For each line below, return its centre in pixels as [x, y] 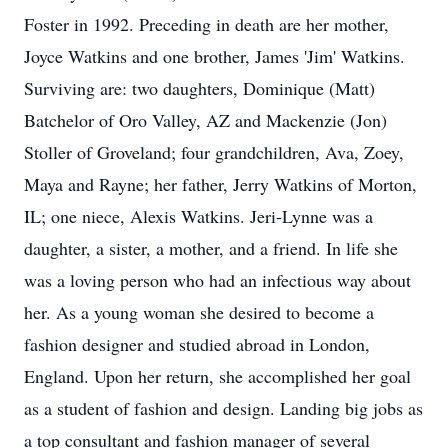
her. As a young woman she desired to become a [199, 312]
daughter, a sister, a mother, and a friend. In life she [211, 248]
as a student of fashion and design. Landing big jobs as [223, 408]
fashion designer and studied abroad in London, [197, 344]
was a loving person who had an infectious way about [217, 280]
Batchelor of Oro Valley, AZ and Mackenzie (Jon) [205, 120]
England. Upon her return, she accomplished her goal [217, 376]
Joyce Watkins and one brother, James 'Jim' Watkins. [214, 56]
